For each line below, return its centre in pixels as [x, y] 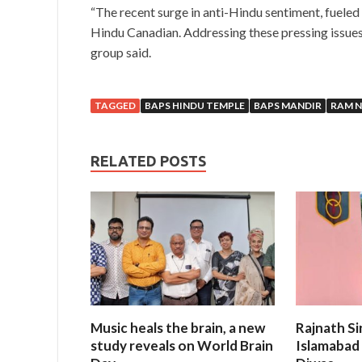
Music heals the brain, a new [178, 328]
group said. [121, 53]
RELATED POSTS [148, 161]
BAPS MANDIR [288, 106]
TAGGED [115, 106]
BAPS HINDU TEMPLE [195, 106]
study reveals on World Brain [182, 346]
